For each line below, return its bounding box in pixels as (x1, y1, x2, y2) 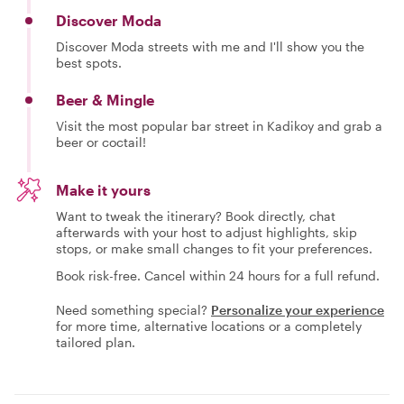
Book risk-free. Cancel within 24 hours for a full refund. (56, 268, 380, 283)
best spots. (56, 55, 122, 70)
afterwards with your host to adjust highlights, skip (56, 225, 357, 240)
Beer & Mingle (56, 91, 154, 108)
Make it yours (56, 181, 151, 198)
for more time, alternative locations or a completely (56, 318, 362, 334)
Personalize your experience (211, 302, 384, 317)
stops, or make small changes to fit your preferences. (56, 241, 372, 256)
